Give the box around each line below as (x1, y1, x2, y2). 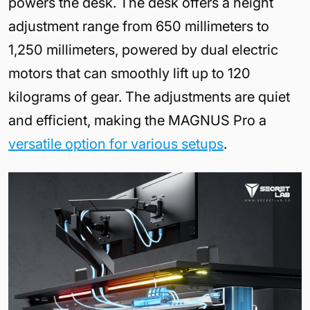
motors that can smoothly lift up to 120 (8, 65, 250, 82)
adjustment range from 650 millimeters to (8, 18, 269, 35)
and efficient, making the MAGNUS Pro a (8, 112, 266, 129)
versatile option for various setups (8, 136, 224, 153)
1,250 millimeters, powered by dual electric (8, 42, 278, 59)
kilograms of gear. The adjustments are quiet (8, 89, 290, 106)
